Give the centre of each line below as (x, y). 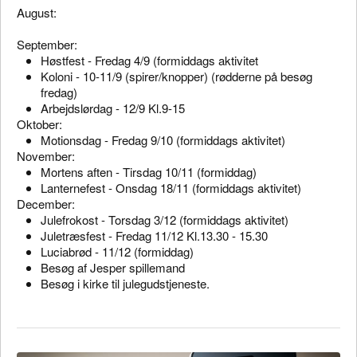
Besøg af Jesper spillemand (113, 267)
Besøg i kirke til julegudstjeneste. (125, 283)
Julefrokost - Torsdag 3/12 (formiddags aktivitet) (165, 219)
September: (49, 44)
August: (38, 12)
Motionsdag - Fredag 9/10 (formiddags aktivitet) (163, 139)
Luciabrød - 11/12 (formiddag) (117, 251)
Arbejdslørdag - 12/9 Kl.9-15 (113, 108)
